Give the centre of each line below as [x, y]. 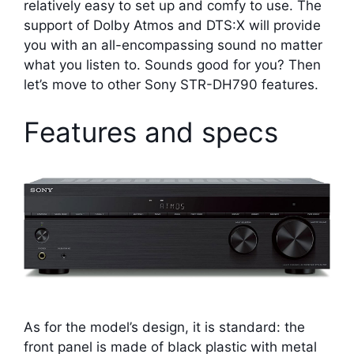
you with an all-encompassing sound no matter [173, 45]
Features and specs [151, 132]
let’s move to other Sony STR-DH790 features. [171, 85]
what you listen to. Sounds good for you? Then [172, 65]
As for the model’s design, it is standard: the [164, 327]
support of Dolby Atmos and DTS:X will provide [172, 25]
